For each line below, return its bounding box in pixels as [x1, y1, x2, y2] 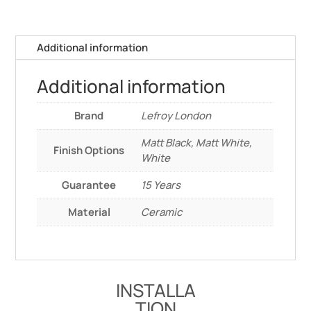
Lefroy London [141, 108, 212, 123]
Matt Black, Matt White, [141, 135, 253, 150]
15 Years [141, 177, 181, 192]
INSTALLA [115, 277, 196, 303]
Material [67, 204, 110, 219]
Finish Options [53, 142, 125, 158]
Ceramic [141, 204, 183, 219]
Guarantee [62, 177, 117, 192]
